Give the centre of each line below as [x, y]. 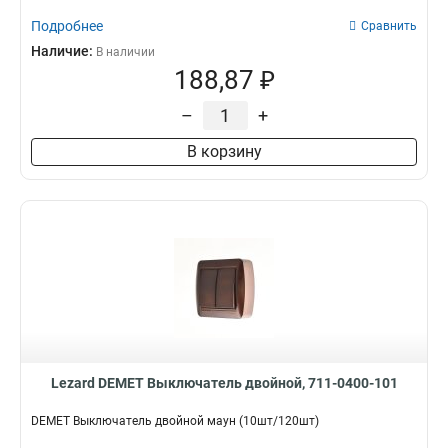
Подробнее [67, 26]
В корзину [224, 151]
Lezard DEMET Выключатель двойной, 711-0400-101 [224, 383]
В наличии [125, 52]
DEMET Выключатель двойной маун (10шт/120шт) [175, 421]
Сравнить [389, 26]
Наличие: [63, 51]
